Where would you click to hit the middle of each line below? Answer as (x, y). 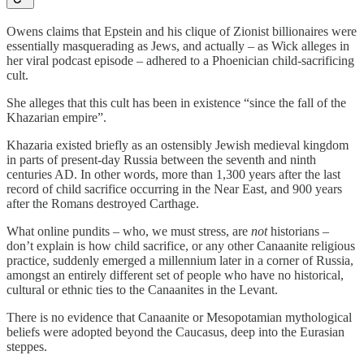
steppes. (27, 346)
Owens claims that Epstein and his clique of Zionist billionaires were (182, 31)
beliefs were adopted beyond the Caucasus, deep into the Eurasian (175, 331)
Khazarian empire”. (56, 117)
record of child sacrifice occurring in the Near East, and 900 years (174, 188)
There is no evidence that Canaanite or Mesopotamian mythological (179, 317)
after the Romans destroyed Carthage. (103, 203)
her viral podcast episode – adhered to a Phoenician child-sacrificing (180, 60)
